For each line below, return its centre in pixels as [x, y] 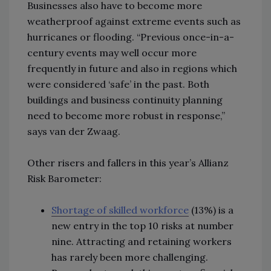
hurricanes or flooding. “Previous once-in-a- [131, 37]
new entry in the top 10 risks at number [142, 225]
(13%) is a [212, 210]
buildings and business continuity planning [125, 100]
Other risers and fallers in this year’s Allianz [128, 162]
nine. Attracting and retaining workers [142, 241]
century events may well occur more [112, 52]
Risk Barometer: [64, 178]
